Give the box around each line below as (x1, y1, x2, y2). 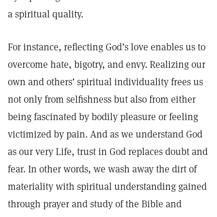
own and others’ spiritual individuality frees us (8, 76, 203, 88)
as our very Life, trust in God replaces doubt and (8, 145, 208, 158)
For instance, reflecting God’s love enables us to (8, 41, 205, 53)
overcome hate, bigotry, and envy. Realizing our (8, 58, 205, 71)
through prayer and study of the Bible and (8, 198, 182, 210)
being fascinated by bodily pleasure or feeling (8, 110, 198, 123)
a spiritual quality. (8, 8, 86, 20)
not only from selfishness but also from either (8, 93, 196, 106)
